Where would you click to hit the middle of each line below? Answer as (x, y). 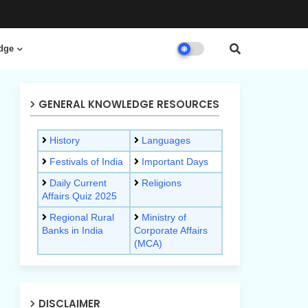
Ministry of (164, 217)
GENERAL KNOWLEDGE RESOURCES (129, 104)
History (63, 140)
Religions (161, 183)
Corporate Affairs (170, 230)
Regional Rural (81, 217)
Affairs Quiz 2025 (79, 196)
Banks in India (72, 230)
